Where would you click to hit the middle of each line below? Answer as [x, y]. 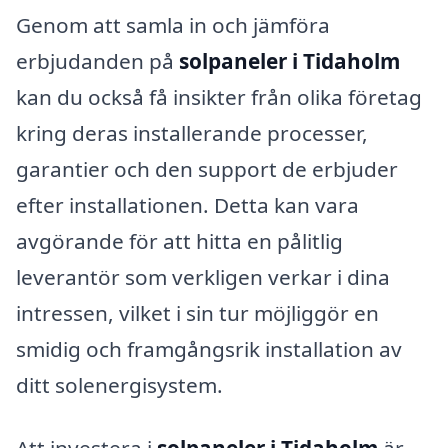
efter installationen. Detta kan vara [187, 204]
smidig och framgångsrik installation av [209, 348]
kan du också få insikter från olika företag [219, 96]
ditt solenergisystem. [119, 384]
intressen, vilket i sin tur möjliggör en [197, 312]
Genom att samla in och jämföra [173, 24]
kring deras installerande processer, [192, 132]
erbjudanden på [97, 60]
